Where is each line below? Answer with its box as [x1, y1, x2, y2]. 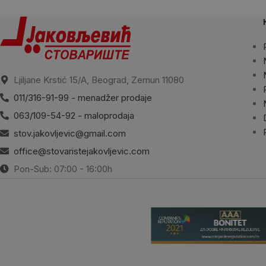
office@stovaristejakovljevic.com [14, 145, 150, 157]
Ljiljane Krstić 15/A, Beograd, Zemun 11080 [11, 74, 184, 85]
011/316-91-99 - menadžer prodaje [14, 91, 152, 103]
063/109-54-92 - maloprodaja [14, 109, 134, 121]
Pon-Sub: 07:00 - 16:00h [11, 163, 112, 175]
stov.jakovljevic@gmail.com [14, 127, 126, 139]
